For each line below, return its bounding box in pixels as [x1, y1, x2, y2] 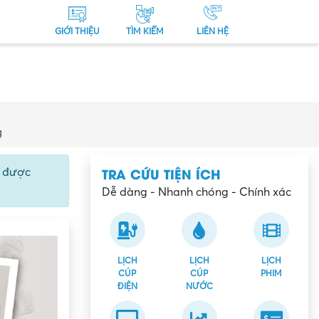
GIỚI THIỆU [55, 27, 100, 36]
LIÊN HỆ [197, 27, 229, 36]
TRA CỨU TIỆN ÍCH [102, 164, 221, 183]
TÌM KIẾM [126, 27, 164, 36]
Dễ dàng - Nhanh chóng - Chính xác [102, 186, 291, 199]
